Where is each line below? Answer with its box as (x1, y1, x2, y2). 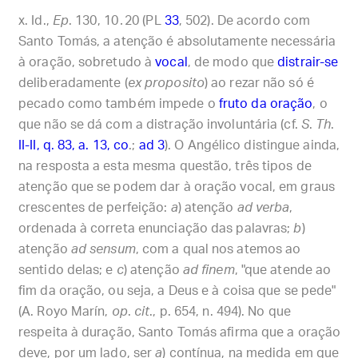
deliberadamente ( (18, 77, 128, 89)
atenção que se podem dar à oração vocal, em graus (18, 181, 335, 193)
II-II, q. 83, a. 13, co (18, 139, 129, 152)
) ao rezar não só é (204, 77, 314, 89)
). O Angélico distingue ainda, (165, 139, 340, 152)
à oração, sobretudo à (18, 56, 156, 69)
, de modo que (187, 56, 278, 69)
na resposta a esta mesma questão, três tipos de (18, 160, 312, 173)
